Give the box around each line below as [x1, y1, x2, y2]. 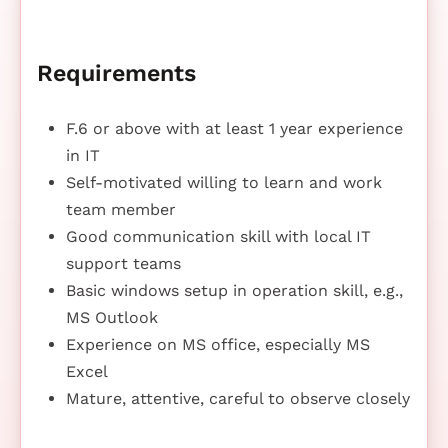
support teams [65, 253, 181, 273]
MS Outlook [65, 307, 158, 327]
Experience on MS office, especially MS [65, 334, 370, 354]
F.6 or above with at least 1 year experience [65, 118, 403, 138]
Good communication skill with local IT [65, 226, 371, 246]
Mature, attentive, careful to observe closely [65, 388, 410, 408]
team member [65, 199, 176, 219]
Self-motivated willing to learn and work [65, 172, 382, 192]
